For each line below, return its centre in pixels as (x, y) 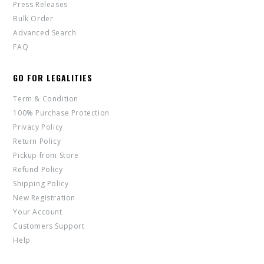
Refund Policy (38, 170)
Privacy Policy (38, 127)
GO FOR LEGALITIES (53, 78)
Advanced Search (45, 33)
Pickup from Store (46, 156)
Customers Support (49, 226)
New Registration (44, 198)
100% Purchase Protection (61, 113)
